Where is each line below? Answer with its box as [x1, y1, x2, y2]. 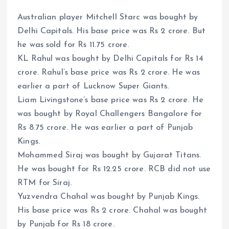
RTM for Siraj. [17, 178, 72, 187]
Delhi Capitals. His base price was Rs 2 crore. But [17, 27, 206, 35]
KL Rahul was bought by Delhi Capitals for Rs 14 [17, 54, 203, 63]
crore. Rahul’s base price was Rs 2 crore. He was [17, 68, 200, 77]
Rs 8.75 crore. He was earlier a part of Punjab [17, 123, 193, 132]
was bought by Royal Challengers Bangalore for [17, 109, 202, 118]
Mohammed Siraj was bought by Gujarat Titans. [17, 151, 201, 159]
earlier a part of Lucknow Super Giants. [17, 82, 169, 90]
